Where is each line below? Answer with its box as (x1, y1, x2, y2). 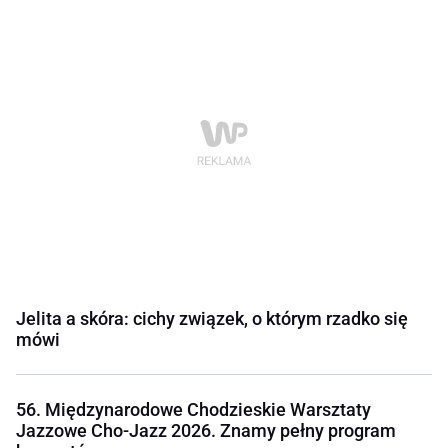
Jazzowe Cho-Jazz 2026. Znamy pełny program (16, 420, 396, 442)
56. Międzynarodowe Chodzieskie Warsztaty (16, 399, 371, 421)
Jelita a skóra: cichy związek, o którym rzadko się (16, 308, 408, 330)
